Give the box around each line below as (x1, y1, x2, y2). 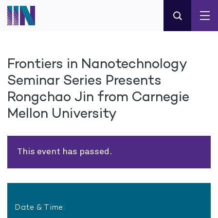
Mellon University (7, 105, 117, 121)
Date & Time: (15, 202, 65, 212)
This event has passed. (17, 147, 112, 156)
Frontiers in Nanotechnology (7, 55, 187, 72)
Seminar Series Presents (7, 72, 162, 88)
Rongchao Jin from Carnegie (7, 88, 189, 105)
